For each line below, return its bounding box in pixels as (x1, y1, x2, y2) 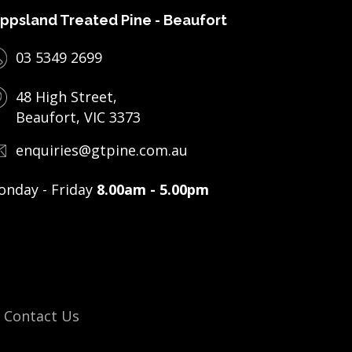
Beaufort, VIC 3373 (16, 108, 141, 127)
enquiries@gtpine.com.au (16, 141, 189, 160)
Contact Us (3, 306, 79, 326)
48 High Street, (16, 87, 118, 107)
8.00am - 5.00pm (96, 180, 209, 200)
